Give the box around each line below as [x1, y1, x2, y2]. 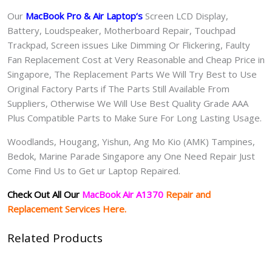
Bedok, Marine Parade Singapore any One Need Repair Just [7, 149, 255, 162]
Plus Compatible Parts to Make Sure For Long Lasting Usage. [7, 111, 262, 124]
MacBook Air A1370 [82, 188, 163, 200]
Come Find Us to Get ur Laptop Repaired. [7, 164, 180, 177]
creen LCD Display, [150, 9, 228, 22]
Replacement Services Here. [7, 202, 126, 215]
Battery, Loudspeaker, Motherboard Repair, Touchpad [7, 24, 236, 36]
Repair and [166, 188, 211, 200]
